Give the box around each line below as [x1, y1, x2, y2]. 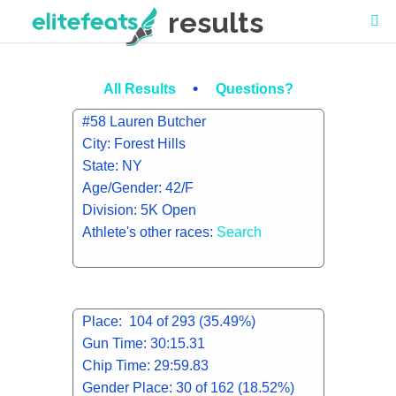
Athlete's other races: [81, 225, 217, 240]
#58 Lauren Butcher [81, 114, 206, 129]
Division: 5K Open [81, 202, 196, 217]
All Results [103, 81, 179, 96]
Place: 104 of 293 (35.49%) [81, 314, 255, 329]
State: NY [81, 158, 142, 173]
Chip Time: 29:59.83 [81, 358, 209, 373]
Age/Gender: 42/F [81, 180, 194, 195]
